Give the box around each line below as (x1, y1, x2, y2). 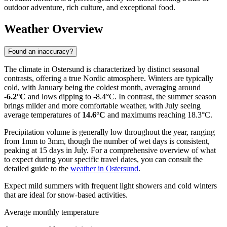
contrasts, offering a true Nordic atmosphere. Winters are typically (4, 73, 213, 83)
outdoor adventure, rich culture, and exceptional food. (4, 3, 175, 12)
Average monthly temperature (4, 207, 99, 216)
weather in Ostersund (70, 164, 138, 173)
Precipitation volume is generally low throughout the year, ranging (4, 127, 215, 136)
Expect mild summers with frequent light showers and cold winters (4, 181, 217, 190)
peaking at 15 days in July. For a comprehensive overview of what (4, 145, 216, 155)
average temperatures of (4, 110, 82, 119)
